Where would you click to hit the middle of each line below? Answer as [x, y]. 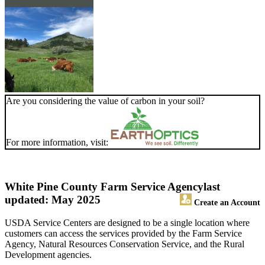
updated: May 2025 [53, 200]
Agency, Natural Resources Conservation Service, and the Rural [125, 244]
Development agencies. [48, 255]
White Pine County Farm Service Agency [104, 187]
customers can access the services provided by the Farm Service [123, 234]
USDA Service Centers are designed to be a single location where [127, 223]
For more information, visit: [58, 143]
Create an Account [226, 203]
